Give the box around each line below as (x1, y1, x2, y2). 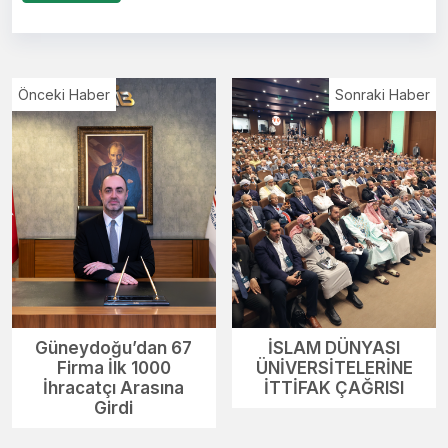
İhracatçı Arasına (43, 377, 185, 398)
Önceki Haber (18, 85, 110, 103)
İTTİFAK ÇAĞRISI (264, 377, 405, 398)
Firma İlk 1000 (56, 357, 171, 378)
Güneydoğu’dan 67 (35, 337, 193, 358)
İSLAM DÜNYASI (268, 337, 401, 358)
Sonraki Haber (335, 85, 430, 103)
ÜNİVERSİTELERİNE (255, 357, 413, 378)
